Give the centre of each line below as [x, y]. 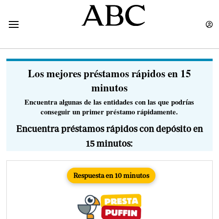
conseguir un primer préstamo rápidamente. [109, 111]
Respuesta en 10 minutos [111, 175]
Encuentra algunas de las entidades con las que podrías [109, 102]
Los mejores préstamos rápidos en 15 [109, 73]
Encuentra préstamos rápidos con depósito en [109, 129]
